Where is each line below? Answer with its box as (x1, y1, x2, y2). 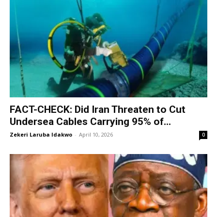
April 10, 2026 (79, 131, 113, 139)
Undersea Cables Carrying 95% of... (10, 116, 171, 128)
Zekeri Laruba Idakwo (10, 131, 72, 139)
